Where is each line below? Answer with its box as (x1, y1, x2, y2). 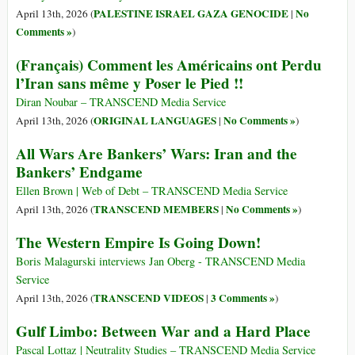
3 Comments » (211, 290, 275, 307)
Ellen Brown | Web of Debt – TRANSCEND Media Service (16, 183, 288, 199)
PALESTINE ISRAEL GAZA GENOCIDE (94, 6, 288, 22)
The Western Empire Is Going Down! (16, 231, 261, 254)
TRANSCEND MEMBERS (94, 201, 219, 218)
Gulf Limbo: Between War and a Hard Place (16, 320, 311, 343)
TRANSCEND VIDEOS (94, 290, 204, 307)
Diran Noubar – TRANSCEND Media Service (16, 94, 226, 110)
